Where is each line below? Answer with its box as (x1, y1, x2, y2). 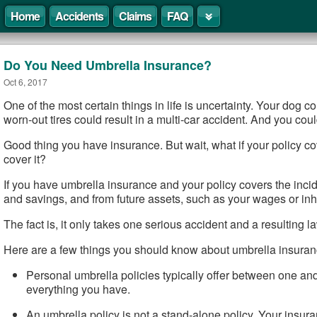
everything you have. (26, 281, 130, 297)
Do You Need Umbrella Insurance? (4, 56, 212, 74)
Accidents (55, 8, 103, 24)
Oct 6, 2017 (4, 76, 47, 88)
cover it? (4, 151, 46, 167)
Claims (119, 8, 151, 24)
